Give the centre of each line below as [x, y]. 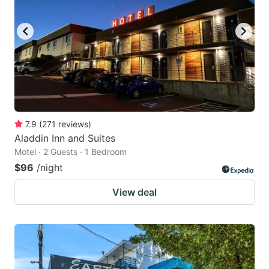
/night [50, 167]
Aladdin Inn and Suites [65, 138]
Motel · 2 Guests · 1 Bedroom [71, 151]
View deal [134, 192]
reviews [73, 124]
